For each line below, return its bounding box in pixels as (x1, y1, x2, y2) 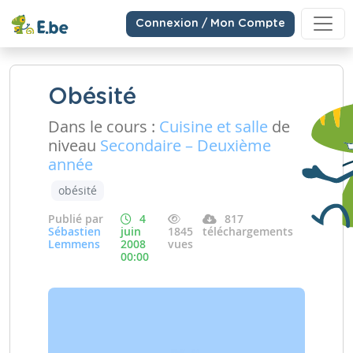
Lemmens (48, 236, 100, 251)
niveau (48, 135, 100, 156)
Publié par (48, 211, 103, 226)
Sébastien (48, 224, 101, 239)
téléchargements (203, 224, 294, 239)
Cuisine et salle (159, 116, 268, 137)
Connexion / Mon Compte (136, 17, 285, 29)
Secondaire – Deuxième (100, 135, 271, 156)
